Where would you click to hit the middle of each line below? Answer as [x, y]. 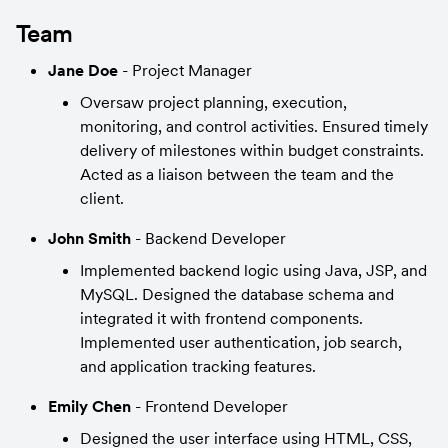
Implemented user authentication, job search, [241, 342]
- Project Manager [187, 70]
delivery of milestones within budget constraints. [252, 150]
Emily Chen [91, 406]
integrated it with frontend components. [221, 318]
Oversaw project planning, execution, [213, 102]
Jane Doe [85, 70]
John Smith [91, 238]
